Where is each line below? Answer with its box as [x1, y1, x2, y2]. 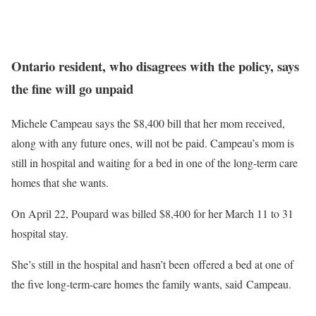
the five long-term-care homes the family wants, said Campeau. [11, 276, 295, 291]
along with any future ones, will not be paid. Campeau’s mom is [11, 135, 294, 150]
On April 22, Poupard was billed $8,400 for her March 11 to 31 [11, 206, 293, 221]
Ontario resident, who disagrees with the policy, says [11, 56, 299, 76]
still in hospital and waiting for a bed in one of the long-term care [11, 155, 298, 170]
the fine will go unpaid [11, 79, 133, 99]
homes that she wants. [11, 175, 109, 190]
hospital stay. [11, 226, 68, 241]
